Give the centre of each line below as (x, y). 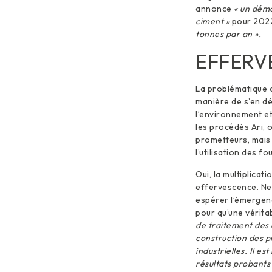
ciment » (212, 22)
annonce (215, 9)
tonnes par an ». (228, 34)
